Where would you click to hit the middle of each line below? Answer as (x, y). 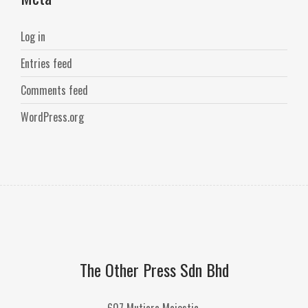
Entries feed (46, 64)
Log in (33, 37)
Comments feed (54, 90)
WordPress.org (52, 117)
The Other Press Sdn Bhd (154, 270)
